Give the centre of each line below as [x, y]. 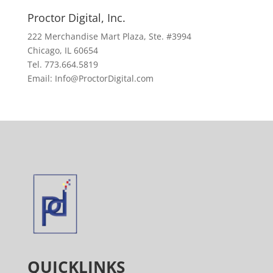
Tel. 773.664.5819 [62, 64]
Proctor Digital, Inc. [76, 17]
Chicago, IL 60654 [62, 50]
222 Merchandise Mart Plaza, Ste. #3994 [109, 36]
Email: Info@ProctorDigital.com [90, 78]
